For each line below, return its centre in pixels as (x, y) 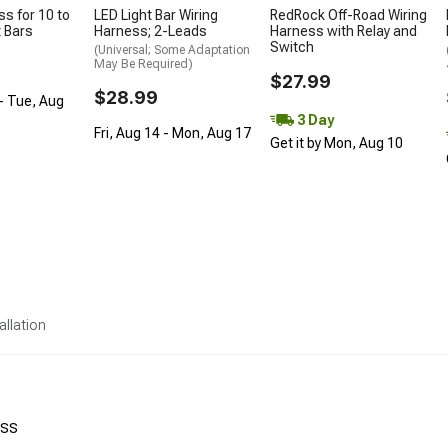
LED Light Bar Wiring (156, 14)
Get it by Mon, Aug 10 (336, 142)
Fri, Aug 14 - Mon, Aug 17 (172, 132)
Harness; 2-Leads (150, 30)
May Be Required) (143, 63)
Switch (292, 46)
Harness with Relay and (343, 30)
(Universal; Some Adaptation (172, 49)
